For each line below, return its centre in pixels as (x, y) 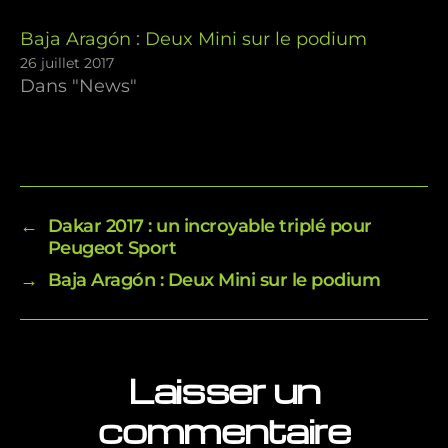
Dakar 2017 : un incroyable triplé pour (209, 226)
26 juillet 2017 (67, 63)
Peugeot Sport (112, 248)
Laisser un (224, 390)
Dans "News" (78, 86)
